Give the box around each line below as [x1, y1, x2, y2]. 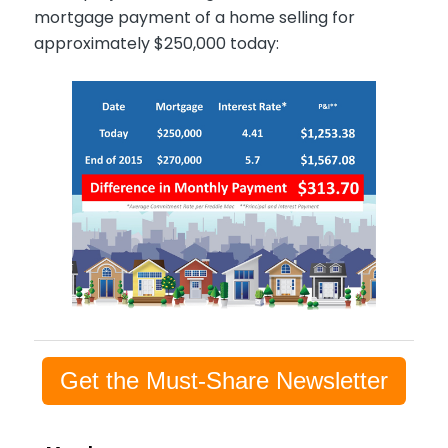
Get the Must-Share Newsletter [59, 366, 388, 394]
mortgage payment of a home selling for [33, 6, 355, 30]
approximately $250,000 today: [33, 32, 279, 56]
